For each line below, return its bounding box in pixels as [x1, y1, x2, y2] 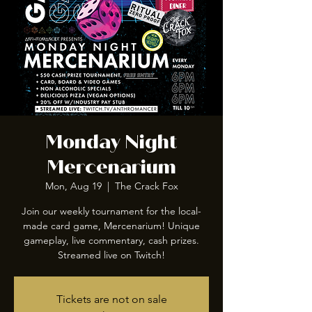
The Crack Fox [114, 179, 178, 192]
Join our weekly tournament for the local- [22, 204, 201, 217]
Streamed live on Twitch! [58, 248, 165, 261]
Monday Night [45, 130, 178, 154]
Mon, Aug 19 [45, 179, 102, 192]
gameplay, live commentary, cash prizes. [24, 233, 199, 247]
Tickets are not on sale [56, 292, 167, 306]
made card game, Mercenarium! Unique [23, 219, 200, 232]
